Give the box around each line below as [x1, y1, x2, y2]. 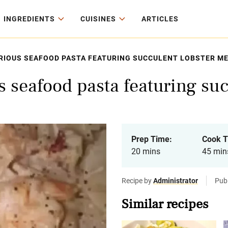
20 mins [131, 147, 160, 156]
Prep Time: [131, 134, 172, 144]
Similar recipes [122, 197, 208, 211]
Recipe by [122, 177, 153, 185]
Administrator [153, 177, 198, 185]
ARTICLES [141, 15, 179, 23]
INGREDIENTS [4, 15, 55, 23]
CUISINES [80, 15, 116, 23]
